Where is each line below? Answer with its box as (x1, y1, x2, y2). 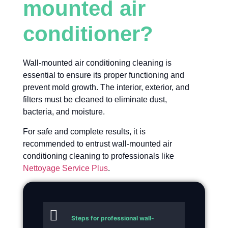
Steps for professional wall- (71, 214, 154, 222)
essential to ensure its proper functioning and (22, 71, 184, 80)
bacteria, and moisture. (22, 107, 105, 117)
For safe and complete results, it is (22, 127, 146, 136)
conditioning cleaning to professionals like (22, 151, 174, 160)
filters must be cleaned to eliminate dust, (22, 95, 167, 104)
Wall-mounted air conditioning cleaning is (22, 59, 172, 68)
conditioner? (22, 22, 153, 46)
